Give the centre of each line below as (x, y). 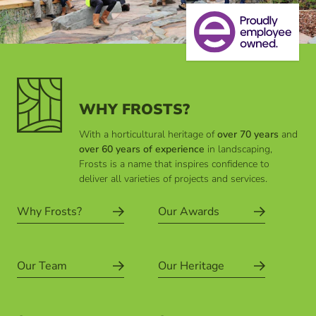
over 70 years (248, 134)
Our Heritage (191, 266)
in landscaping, (238, 149)
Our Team (42, 266)
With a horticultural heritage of (148, 134)
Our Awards (189, 211)
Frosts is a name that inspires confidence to (174, 164)
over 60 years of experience (142, 149)
